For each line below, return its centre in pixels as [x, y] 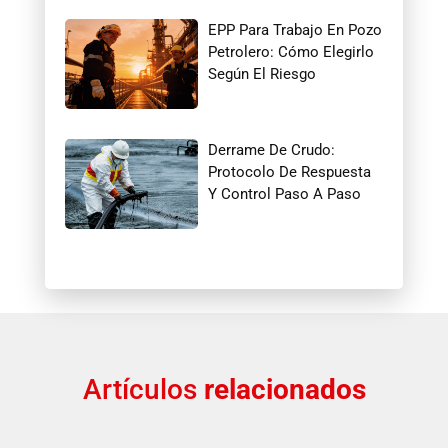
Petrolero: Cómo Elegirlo [291, 51]
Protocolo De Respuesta [290, 171]
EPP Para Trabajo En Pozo [295, 29]
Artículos [143, 389]
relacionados [284, 389]
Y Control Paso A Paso [285, 193]
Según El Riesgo [262, 73]
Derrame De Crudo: [272, 149]
